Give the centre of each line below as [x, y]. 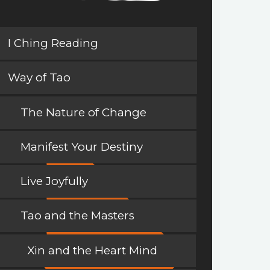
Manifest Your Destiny [82, 147]
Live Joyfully [54, 181]
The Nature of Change [83, 113]
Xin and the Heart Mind [92, 251]
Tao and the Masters [77, 216]
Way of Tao [39, 78]
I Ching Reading [53, 43]
